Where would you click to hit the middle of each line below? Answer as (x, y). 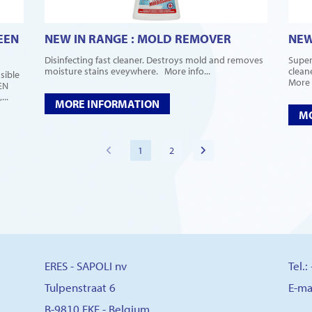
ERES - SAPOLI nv (86, 266)
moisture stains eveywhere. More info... (127, 71)
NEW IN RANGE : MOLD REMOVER (138, 38)
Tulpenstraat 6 (80, 287)
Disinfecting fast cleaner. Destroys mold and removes (154, 60)
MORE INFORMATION (107, 103)
